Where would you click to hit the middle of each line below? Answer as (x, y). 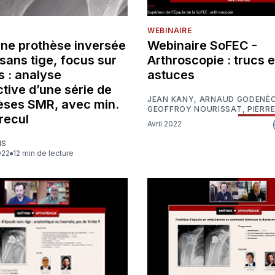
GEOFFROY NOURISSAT (195, 109)
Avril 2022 (167, 123)
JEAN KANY (171, 99)
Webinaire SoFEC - (202, 46)
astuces (171, 75)
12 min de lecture (45, 153)
